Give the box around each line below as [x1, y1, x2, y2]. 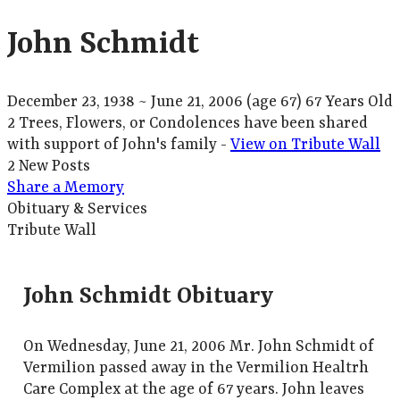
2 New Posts [7, 156, 90, 175]
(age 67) [243, 92, 302, 111]
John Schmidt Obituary [23, 283, 275, 311]
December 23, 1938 [7, 92, 135, 111]
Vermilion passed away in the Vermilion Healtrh [23, 359, 370, 378]
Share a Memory [7, 178, 124, 196]
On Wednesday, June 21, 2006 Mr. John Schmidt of [23, 337, 375, 356]
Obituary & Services [7, 199, 147, 218]
